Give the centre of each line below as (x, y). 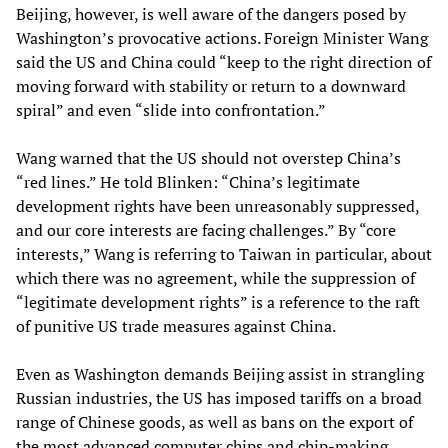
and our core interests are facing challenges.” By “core (206, 230)
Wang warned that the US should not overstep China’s (208, 158)
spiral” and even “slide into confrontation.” (171, 110)
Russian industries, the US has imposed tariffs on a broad (219, 398)
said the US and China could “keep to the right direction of (223, 62)
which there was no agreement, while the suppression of (215, 278)
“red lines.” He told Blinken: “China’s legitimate (188, 182)
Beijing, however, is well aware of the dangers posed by (211, 14)
